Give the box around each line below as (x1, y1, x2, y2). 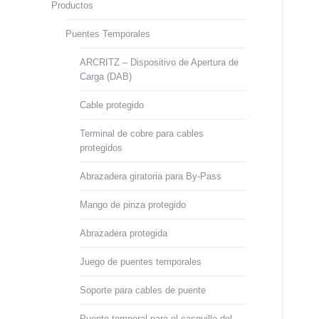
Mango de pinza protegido (80, 199, 186, 210)
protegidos (80, 142, 122, 153)
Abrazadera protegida (80, 228, 167, 239)
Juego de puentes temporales (80, 256, 202, 267)
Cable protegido (80, 100, 144, 110)
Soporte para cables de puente (80, 285, 206, 296)
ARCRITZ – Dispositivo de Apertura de (80, 57, 239, 68)
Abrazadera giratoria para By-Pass (80, 171, 221, 182)
